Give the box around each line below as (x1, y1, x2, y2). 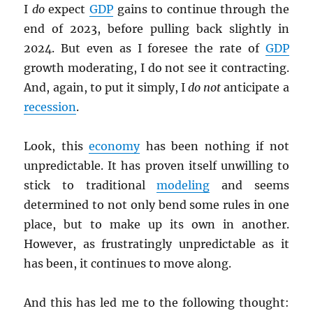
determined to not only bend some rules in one (24, 198, 289, 212)
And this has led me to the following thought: (24, 296, 289, 310)
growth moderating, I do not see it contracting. (24, 61, 289, 75)
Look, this (24, 139, 89, 154)
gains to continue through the (113, 2, 289, 17)
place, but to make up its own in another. (24, 217, 289, 232)
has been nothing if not (140, 139, 289, 154)
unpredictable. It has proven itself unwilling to (24, 159, 289, 173)
